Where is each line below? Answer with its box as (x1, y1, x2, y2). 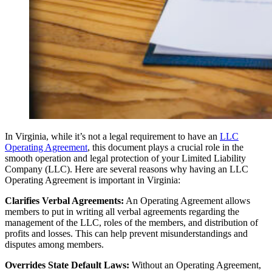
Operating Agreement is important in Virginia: (5, 174, 180, 185)
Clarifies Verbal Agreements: (5, 195, 124, 206)
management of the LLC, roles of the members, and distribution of (5, 217, 258, 228)
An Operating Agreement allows (124, 195, 250, 206)
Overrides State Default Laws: (5, 259, 129, 270)
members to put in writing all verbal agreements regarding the (5, 206, 239, 217)
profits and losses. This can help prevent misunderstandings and (5, 228, 248, 239)
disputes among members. (5, 239, 104, 250)
